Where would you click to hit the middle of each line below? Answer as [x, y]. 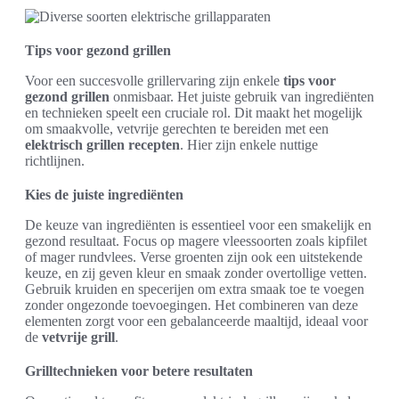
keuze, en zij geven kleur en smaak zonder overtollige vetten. [196, 273]
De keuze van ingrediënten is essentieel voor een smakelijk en [198, 225]
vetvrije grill [78, 337]
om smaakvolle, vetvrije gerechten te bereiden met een [177, 129]
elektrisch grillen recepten [102, 145]
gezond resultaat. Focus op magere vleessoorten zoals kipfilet [196, 241]
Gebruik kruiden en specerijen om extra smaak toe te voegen [195, 289]
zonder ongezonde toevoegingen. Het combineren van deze [191, 305]
